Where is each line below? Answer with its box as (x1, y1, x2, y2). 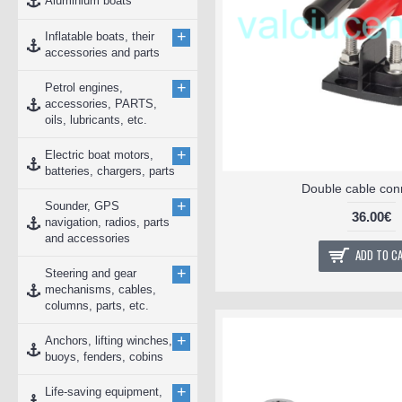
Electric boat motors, (45, 148, 153, 162)
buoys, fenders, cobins (45, 350, 163, 363)
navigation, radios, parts (45, 215, 170, 229)
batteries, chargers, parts (45, 164, 175, 178)
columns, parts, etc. (45, 299, 149, 312)
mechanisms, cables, (45, 283, 156, 296)
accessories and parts (45, 46, 160, 59)
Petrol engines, (45, 81, 123, 94)
